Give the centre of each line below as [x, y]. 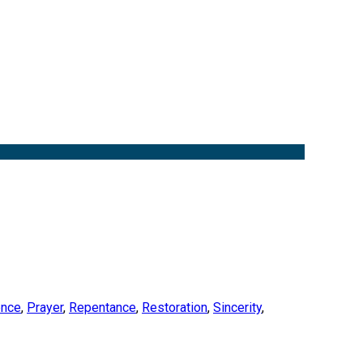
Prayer [45, 308]
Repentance [102, 308]
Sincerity [237, 308]
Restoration [175, 308]
